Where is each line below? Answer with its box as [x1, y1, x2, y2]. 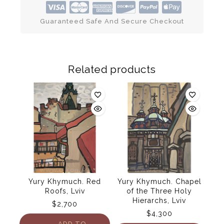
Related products [68, 63, 156, 76]
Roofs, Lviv [44, 186, 85, 195]
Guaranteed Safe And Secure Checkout [40, 17, 184, 25]
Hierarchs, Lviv [132, 196, 186, 204]
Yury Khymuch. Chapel [117, 177, 201, 185]
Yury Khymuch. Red [28, 177, 101, 185]
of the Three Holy [126, 186, 192, 195]
